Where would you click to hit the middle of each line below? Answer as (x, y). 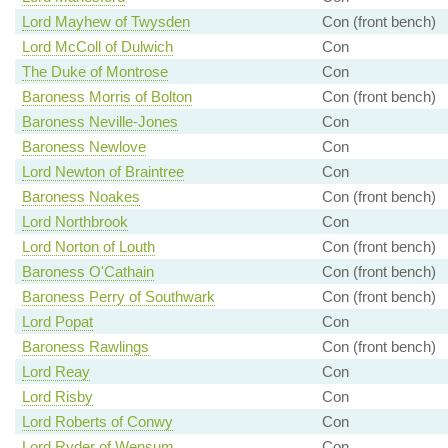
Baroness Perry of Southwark (118, 297)
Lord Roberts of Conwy (97, 422)
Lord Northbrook (74, 222)
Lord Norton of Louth (88, 247)
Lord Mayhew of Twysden (105, 22)
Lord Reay (55, 372)
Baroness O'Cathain (87, 272)
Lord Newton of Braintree (102, 172)
